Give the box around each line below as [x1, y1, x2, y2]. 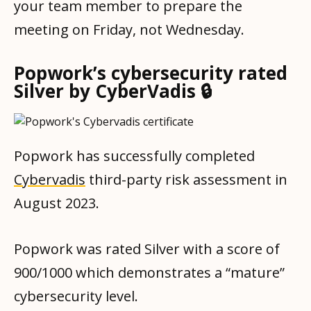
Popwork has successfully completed [14, 146, 255, 165]
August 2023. [14, 193, 99, 212]
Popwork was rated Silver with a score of [14, 239, 280, 258]
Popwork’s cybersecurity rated [14, 60, 287, 85]
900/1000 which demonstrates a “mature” [14, 262, 285, 282]
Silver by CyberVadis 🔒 [14, 78, 212, 103]
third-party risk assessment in [85, 169, 287, 189]
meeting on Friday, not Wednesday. [14, 19, 244, 39]
